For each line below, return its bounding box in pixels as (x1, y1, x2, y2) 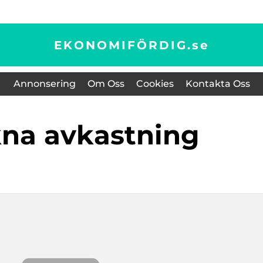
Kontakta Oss (185, 78, 250, 89)
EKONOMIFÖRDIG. (53, 38, 192, 52)
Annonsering (13, 78, 76, 89)
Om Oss (87, 78, 124, 89)
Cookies (136, 78, 174, 89)
